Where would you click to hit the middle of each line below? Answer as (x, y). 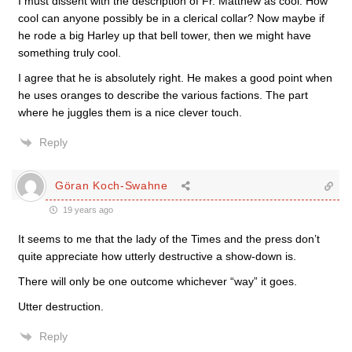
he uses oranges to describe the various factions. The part (163, 95)
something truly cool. (70, 52)
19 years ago (87, 209)
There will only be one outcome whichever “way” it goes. (158, 281)
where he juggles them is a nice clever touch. (130, 112)
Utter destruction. (61, 306)
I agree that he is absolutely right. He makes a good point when (175, 77)
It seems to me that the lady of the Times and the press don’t (169, 238)
